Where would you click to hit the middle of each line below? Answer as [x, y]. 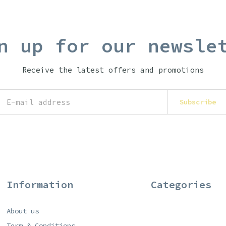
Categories [181, 184]
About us [22, 211]
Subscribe [197, 102]
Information [40, 184]
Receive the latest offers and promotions [113, 70]
